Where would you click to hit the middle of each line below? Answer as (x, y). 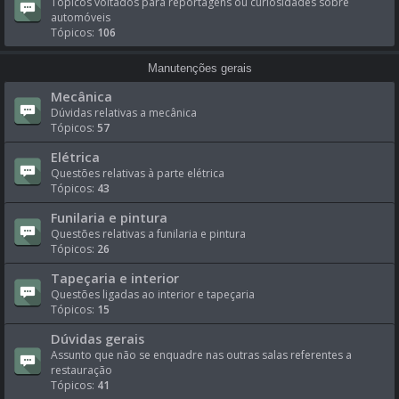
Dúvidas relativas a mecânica (124, 113)
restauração (81, 370)
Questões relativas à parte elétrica (138, 173)
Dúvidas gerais (98, 338)
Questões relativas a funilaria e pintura (148, 234)
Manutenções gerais (199, 68)
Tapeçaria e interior (115, 278)
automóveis (81, 17)
